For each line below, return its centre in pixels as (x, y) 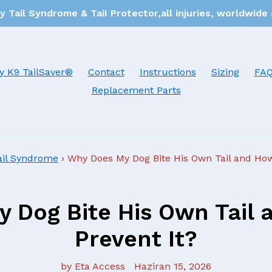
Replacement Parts (136, 90)
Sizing (225, 72)
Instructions (168, 72)
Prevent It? (136, 239)
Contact (106, 72)
